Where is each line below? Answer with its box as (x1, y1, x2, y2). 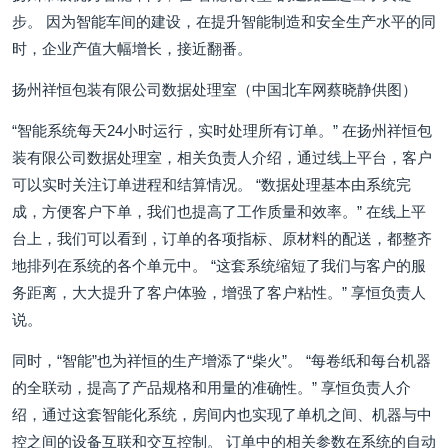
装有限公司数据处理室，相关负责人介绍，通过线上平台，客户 (12, 149, 432, 166)
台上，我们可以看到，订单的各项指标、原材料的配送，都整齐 (12, 230, 432, 247)
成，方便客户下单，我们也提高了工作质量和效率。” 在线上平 (12, 203, 426, 220)
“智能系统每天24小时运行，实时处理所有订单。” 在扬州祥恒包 (12, 122, 432, 139)
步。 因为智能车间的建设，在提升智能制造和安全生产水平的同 (12, 13, 436, 30)
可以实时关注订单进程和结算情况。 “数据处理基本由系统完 (12, 176, 411, 193)
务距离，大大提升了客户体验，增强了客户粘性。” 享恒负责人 (12, 284, 426, 301)
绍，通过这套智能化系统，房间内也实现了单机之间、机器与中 (12, 406, 432, 423)
